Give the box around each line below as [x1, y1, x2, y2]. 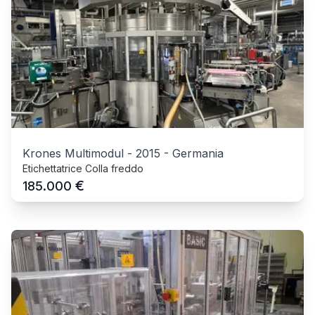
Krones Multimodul [22, 146, 124, 161]
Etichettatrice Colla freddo [22, 162, 143, 175]
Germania [172, 146, 224, 161]
